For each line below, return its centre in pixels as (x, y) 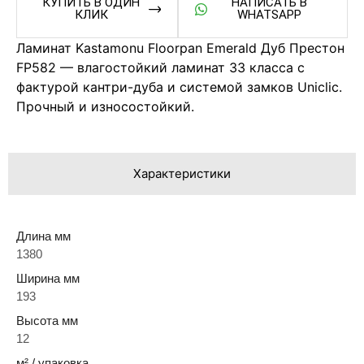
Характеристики (182, 173)
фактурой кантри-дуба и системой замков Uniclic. (179, 87)
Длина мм (43, 236)
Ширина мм (48, 278)
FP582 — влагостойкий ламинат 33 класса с (160, 68)
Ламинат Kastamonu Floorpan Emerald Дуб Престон (180, 48)
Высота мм (47, 320)
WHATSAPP (269, 15)
